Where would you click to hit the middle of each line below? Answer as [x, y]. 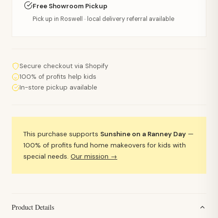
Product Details [33, 207]
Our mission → [94, 156]
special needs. [47, 156]
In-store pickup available [58, 87]
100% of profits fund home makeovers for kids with [105, 145]
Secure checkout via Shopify [64, 66]
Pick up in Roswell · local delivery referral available [103, 19]
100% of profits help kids [58, 76]
